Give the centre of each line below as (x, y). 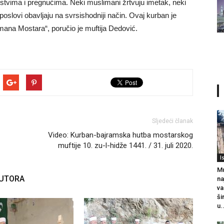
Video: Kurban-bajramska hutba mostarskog (120, 135)
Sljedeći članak (172, 121)
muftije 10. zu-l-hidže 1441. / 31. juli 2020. (125, 145)
